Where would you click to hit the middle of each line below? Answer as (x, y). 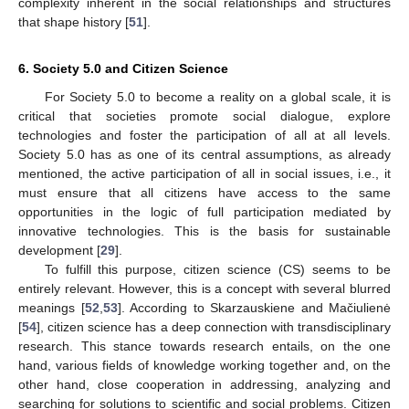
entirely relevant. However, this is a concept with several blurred (204, 288)
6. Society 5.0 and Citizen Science (123, 68)
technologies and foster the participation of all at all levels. (204, 135)
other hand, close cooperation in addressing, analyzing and (204, 384)
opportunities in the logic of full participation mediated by (204, 211)
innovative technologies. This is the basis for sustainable (204, 231)
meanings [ (52, 307)
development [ (59, 250)
